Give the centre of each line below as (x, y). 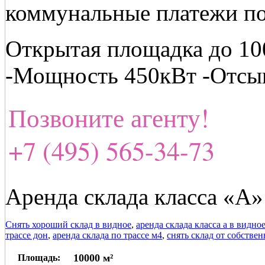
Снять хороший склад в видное (68, 224)
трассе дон (27, 235)
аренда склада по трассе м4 (107, 235)
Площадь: (39, 257)
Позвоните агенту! (109, 117)
